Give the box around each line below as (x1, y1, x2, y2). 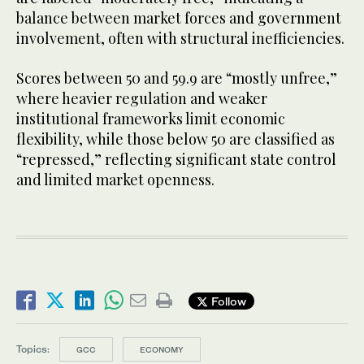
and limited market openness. (16, 170, 218, 190)
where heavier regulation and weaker (16, 89, 267, 109)
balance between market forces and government (16, 8, 341, 28)
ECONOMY (140, 344, 184, 355)
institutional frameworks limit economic (16, 109, 285, 129)
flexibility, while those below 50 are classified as (16, 129, 335, 149)
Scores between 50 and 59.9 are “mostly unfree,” (16, 68, 337, 89)
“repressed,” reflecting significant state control (16, 149, 336, 170)
